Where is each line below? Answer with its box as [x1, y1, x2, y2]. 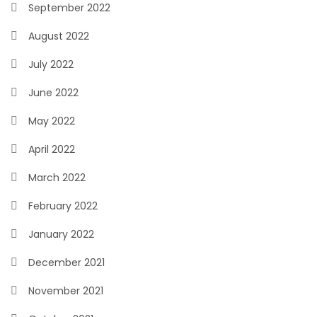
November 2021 [28, 284, 103, 298]
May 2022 [28, 114, 75, 128]
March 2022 [28, 171, 86, 185]
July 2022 [28, 57, 74, 71]
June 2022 [28, 86, 79, 100]
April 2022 [28, 142, 75, 156]
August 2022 [28, 29, 89, 43]
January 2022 [28, 227, 94, 241]
